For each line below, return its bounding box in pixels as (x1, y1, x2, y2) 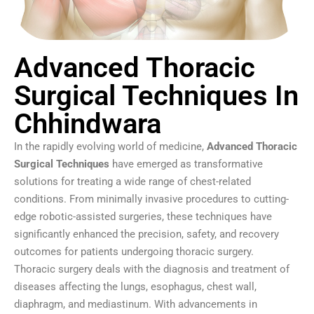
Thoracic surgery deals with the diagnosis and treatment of (14, 262, 289, 275)
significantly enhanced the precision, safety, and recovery (14, 227, 279, 240)
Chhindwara (14, 107, 161, 140)
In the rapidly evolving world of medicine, (14, 139, 207, 153)
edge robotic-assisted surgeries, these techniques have (14, 210, 272, 223)
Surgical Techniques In (14, 78, 299, 112)
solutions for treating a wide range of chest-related (14, 175, 251, 188)
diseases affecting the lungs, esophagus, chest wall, (14, 280, 257, 293)
